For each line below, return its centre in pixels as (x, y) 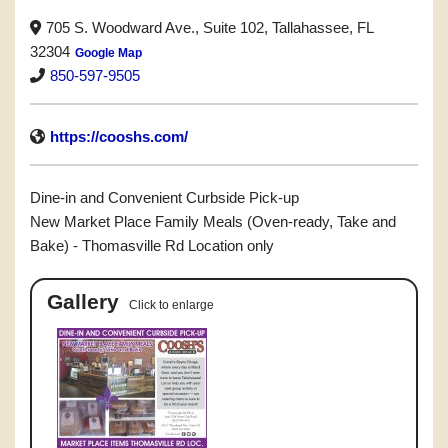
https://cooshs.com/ (119, 136)
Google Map (108, 53)
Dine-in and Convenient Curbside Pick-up (164, 197)
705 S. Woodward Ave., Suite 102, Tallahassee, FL (209, 27)
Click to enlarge (171, 305)
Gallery (83, 301)
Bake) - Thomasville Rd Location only (152, 245)
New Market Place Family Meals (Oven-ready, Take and (213, 221)
